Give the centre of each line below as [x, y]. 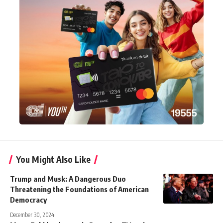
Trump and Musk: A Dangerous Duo [68, 178]
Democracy [28, 199]
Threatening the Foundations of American [79, 189]
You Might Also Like [53, 159]
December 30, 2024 [32, 215]
